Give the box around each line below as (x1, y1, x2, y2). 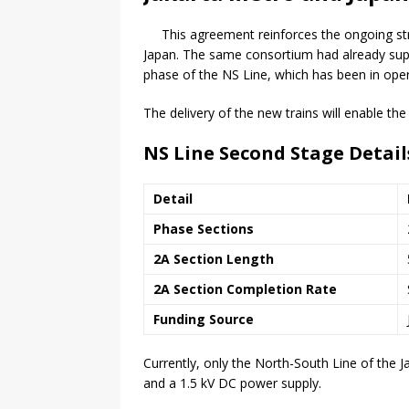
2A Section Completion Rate (153, 280, 337, 299)
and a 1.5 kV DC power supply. (143, 374, 321, 393)
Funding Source (153, 310, 254, 329)
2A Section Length (153, 250, 274, 268)
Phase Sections (153, 220, 254, 238)
